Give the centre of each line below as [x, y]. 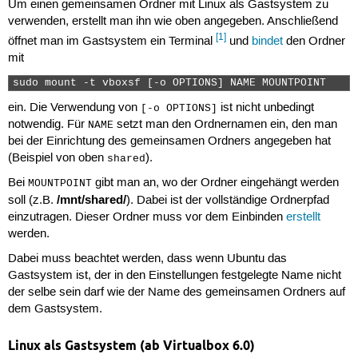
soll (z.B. [32, 200]
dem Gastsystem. [55, 310]
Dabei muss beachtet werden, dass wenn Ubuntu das [147, 259]
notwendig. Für [48, 124]
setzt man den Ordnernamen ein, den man [225, 124]
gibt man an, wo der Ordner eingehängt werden [215, 183]
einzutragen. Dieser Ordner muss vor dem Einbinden [147, 217]
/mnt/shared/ [91, 199]
